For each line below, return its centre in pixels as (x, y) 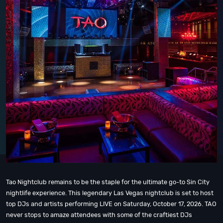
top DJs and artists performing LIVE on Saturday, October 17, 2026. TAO (111, 204)
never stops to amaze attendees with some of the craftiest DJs (99, 215)
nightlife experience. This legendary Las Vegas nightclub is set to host (110, 193)
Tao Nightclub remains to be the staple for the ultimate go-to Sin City (108, 182)
